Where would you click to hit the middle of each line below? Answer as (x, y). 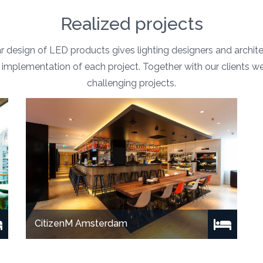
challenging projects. (131, 83)
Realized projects (131, 24)
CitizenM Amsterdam (81, 223)
